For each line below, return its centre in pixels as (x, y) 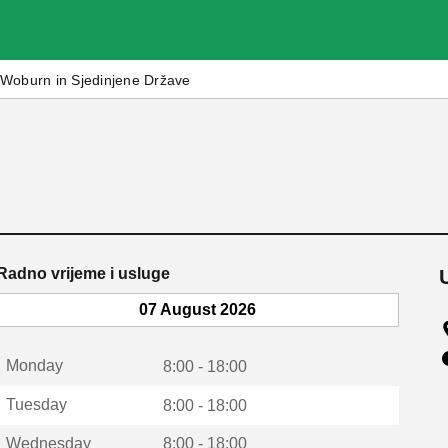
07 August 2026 (197, 309)
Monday (34, 365)
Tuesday (36, 404)
